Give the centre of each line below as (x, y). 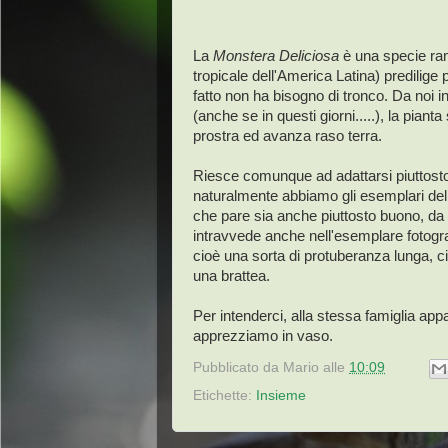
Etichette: (224, 396)
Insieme (281, 396)
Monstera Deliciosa (276, 55)
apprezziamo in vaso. (265, 335)
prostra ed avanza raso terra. (287, 135)
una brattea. (231, 275)
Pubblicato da (238, 368)
